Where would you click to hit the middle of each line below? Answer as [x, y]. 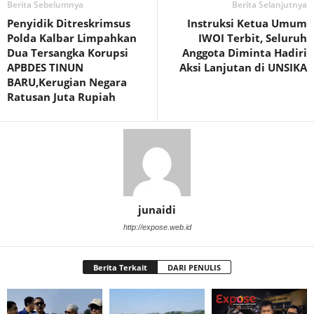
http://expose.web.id [157, 227]
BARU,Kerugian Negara [67, 82]
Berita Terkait [120, 267]
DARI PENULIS [194, 267]
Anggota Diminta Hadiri [245, 53]
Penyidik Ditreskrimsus [69, 23]
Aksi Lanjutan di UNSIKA [243, 67]
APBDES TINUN [45, 67]
